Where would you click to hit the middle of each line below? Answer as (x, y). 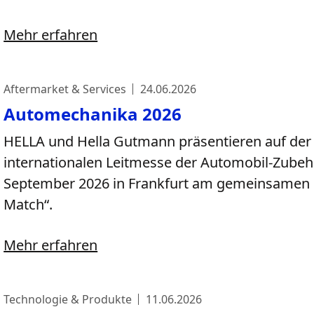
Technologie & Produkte (68, 299)
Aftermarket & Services (65, 89)
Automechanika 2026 (93, 114)
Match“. (28, 204)
